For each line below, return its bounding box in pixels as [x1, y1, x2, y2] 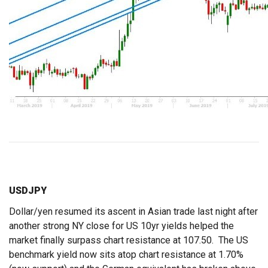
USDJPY [9, 185, 47, 197]
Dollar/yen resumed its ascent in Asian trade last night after [9, 206, 258, 218]
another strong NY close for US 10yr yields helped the [9, 220, 234, 232]
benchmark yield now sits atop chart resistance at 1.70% [9, 249, 243, 261]
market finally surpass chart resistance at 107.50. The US [9, 234, 248, 246]
